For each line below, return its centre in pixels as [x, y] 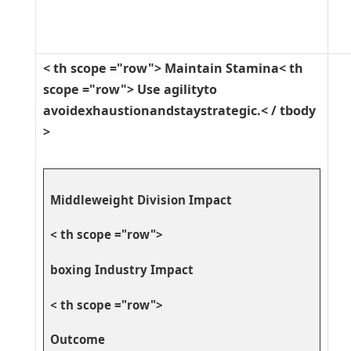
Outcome [77, 340]
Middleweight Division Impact [141, 199]
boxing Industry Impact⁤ [121, 269]
